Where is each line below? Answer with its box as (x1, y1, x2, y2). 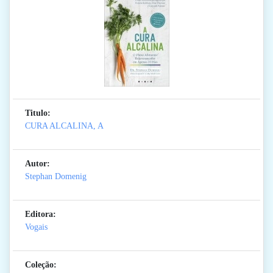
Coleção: (25, 260, 57, 270)
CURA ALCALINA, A (25, 121, 104, 131)
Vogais (25, 222, 48, 232)
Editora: (25, 210, 56, 219)
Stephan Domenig (25, 172, 87, 182)
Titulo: (25, 108, 51, 118)
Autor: (25, 159, 50, 169)
